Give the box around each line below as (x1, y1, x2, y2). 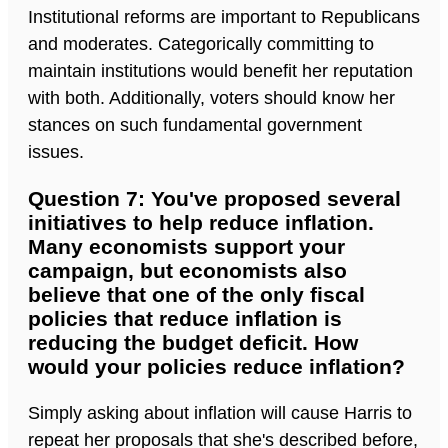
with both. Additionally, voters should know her (28, 88, 395, 109)
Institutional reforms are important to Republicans (28, 7, 420, 28)
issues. (28, 142, 84, 163)
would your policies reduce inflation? (28, 355, 405, 379)
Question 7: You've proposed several (28, 187, 401, 211)
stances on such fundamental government (28, 115, 362, 136)
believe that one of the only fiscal (28, 283, 365, 307)
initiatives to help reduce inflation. (28, 211, 374, 235)
